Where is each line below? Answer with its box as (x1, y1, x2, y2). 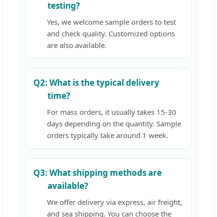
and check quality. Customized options (47, 28, 175, 38)
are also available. (47, 40, 107, 50)
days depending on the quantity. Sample (47, 118, 181, 128)
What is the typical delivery (47, 77, 159, 88)
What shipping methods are (47, 167, 162, 178)
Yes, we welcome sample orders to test (47, 16, 176, 27)
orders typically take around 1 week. (47, 130, 168, 140)
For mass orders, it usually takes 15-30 (47, 107, 176, 117)
